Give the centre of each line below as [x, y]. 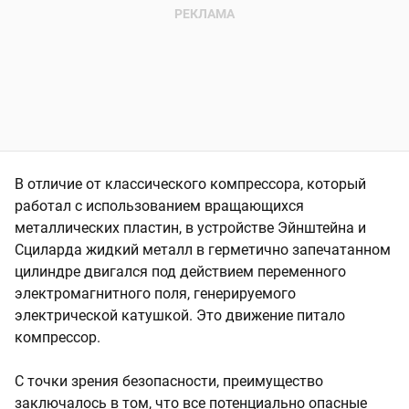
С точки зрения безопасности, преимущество [169, 381]
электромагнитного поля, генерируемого [155, 293]
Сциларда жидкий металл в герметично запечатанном [203, 249]
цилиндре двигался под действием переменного [180, 271]
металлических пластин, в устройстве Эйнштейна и [190, 227]
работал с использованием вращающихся [159, 205]
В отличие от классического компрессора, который [190, 184]
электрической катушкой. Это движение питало [180, 315]
